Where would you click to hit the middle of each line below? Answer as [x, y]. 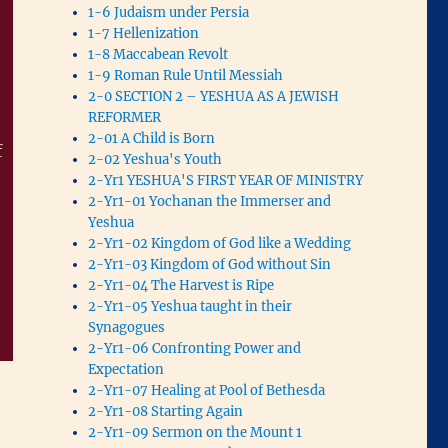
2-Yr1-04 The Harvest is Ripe [181, 285]
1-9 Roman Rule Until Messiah [186, 75]
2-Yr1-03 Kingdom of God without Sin [210, 264]
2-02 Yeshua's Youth [155, 159]
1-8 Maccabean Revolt [158, 54]
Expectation [126, 369]
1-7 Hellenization [144, 33]
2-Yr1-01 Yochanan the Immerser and [210, 201]
